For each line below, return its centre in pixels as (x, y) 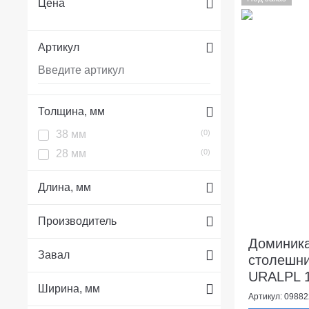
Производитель (77, 221)
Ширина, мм (69, 288)
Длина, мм (64, 187)
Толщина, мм (71, 111)
